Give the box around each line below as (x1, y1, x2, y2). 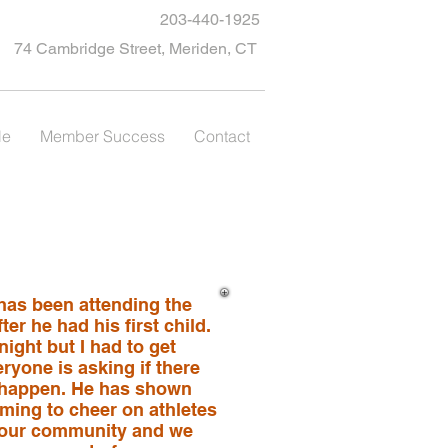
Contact (193, 126, 250, 146)
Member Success (39, 126, 165, 146)
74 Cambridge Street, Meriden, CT (14, 39, 257, 58)
